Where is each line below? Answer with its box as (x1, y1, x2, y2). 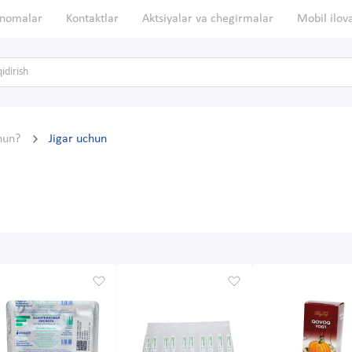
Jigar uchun (49, 133, 107, 146)
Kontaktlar (66, 13, 119, 25)
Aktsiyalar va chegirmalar (142, 13, 273, 25)
